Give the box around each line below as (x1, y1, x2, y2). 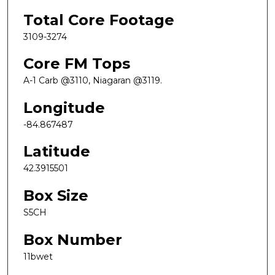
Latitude (23, 142, 90, 161)
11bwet (23, 250, 53, 262)
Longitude (23, 98, 105, 117)
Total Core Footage (23, 10, 174, 29)
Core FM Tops (23, 55, 130, 73)
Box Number (23, 230, 122, 249)
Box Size (23, 187, 88, 205)
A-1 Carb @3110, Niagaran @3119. (23, 75, 162, 87)
